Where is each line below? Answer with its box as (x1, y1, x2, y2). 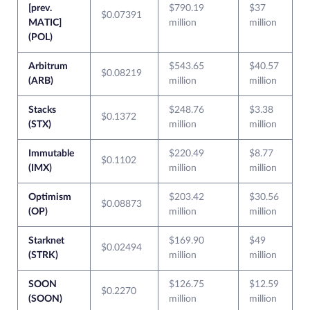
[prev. (28, 3, 52, 14)
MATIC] (28, 18, 62, 28)
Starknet (28, 236, 64, 246)
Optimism (28, 192, 71, 203)
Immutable (28, 149, 74, 159)
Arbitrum (28, 62, 68, 72)
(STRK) (28, 250, 58, 261)
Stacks (28, 105, 56, 116)
